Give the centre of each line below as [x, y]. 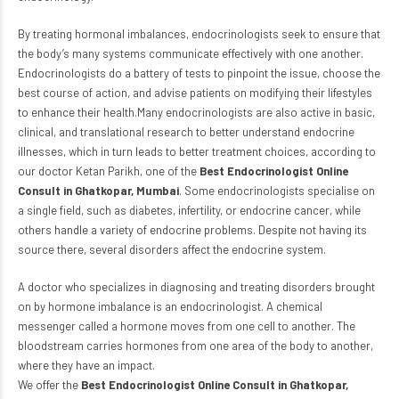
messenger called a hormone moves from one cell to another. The [187, 326]
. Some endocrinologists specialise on [277, 191]
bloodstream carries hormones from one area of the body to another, [195, 346]
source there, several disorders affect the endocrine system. [172, 249]
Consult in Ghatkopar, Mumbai [98, 191]
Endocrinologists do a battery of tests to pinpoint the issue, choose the [199, 73]
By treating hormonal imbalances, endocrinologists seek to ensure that [199, 34]
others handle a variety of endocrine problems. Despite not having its [192, 230]
